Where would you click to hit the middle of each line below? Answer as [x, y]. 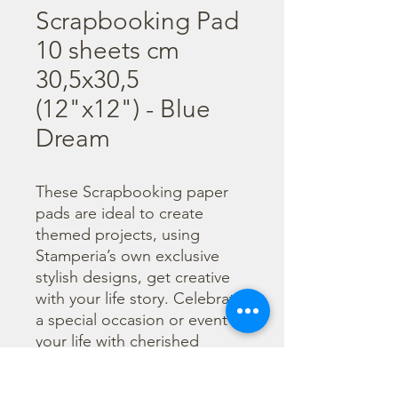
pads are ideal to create [119, 213]
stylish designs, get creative [133, 277]
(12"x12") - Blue [123, 109]
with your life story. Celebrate [139, 298]
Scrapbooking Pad [137, 21]
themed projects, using [118, 235]
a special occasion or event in [140, 320]
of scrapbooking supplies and [141, 384]
